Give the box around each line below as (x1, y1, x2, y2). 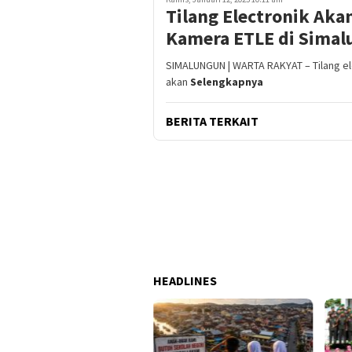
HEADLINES (153, 273, 217, 289)
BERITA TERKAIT (166, 113, 258, 130)
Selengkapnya (190, 75, 263, 90)
